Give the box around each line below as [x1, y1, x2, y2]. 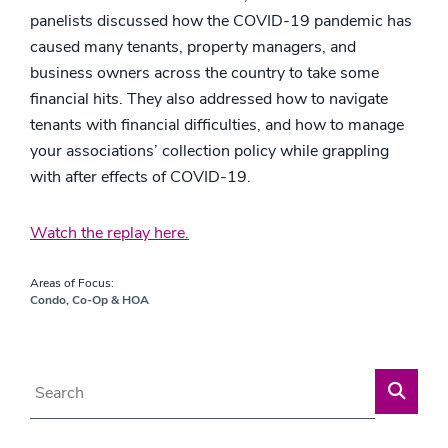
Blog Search [29, 369, 115, 392]
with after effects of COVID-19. [30, 165, 251, 188]
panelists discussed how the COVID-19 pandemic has [30, 9, 412, 32]
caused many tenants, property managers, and [30, 35, 356, 58]
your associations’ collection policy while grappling [30, 139, 389, 162]
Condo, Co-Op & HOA [30, 291, 149, 308]
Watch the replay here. [30, 221, 189, 244]
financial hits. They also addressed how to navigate [30, 87, 388, 110]
